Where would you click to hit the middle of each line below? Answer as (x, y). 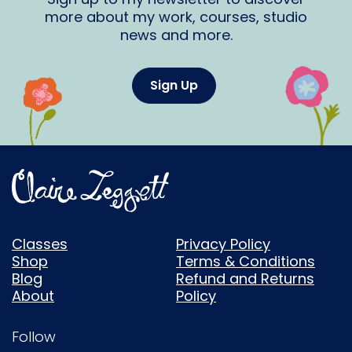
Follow (34, 336)
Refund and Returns (245, 278)
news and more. (176, 35)
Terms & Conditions (246, 261)
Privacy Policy (223, 244)
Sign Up (174, 85)
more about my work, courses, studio (176, 16)
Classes (40, 244)
